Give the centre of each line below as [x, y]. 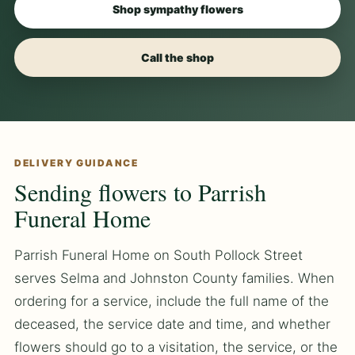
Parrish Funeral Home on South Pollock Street [158, 256]
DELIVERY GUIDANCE [76, 163]
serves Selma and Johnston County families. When [174, 279]
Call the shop [177, 58]
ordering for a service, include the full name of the [172, 302]
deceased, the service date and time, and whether [172, 324]
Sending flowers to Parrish [140, 192]
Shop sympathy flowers [177, 10]
